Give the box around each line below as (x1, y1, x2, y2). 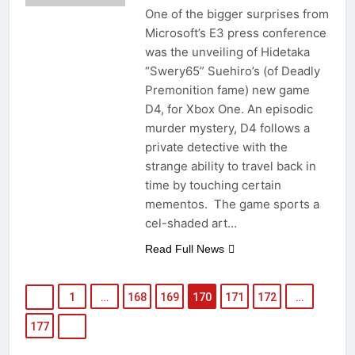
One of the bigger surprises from (144, 6, 329, 21)
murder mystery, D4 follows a (144, 120, 310, 136)
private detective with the (144, 139, 288, 155)
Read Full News (144, 242, 224, 255)
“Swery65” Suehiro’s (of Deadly (144, 63, 320, 78)
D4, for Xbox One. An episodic (144, 101, 313, 116)
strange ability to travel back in (144, 158, 316, 174)
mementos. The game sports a (144, 196, 319, 212)
